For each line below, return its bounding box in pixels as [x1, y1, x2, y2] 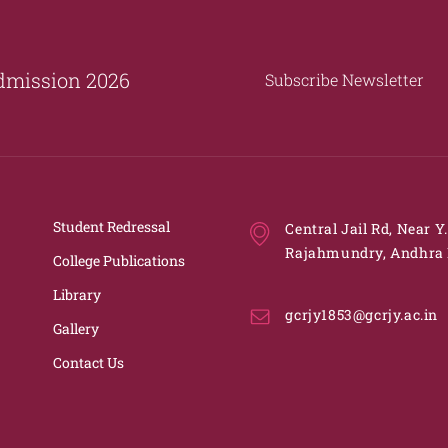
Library [53, 285, 102, 304]
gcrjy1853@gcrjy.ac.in [285, 305, 438, 324]
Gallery [53, 319, 100, 338]
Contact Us [53, 353, 125, 372]
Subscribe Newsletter [265, 68, 424, 90]
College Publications [53, 251, 186, 270]
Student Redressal [53, 217, 171, 236]
